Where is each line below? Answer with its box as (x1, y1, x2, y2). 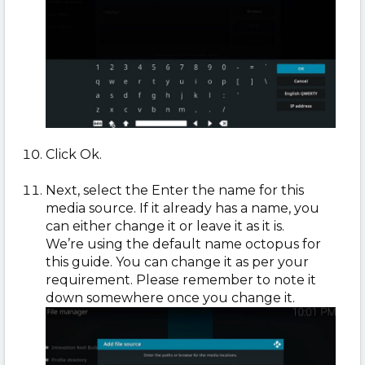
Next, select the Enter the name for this (46, 182, 304, 198)
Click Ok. (46, 146, 102, 162)
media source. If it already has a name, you (46, 200, 319, 216)
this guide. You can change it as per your (46, 253, 309, 270)
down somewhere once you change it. (46, 289, 295, 306)
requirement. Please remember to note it (46, 271, 316, 288)
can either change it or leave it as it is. (46, 218, 284, 234)
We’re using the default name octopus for (46, 235, 321, 252)
